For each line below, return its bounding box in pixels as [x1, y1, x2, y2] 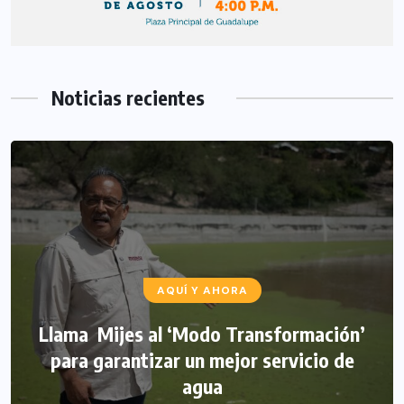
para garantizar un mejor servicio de [50, 347, 354, 373]
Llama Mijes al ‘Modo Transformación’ [39, 321, 365, 347]
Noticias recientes [51, 85, 205, 111]
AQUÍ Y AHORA [156, 283, 248, 298]
